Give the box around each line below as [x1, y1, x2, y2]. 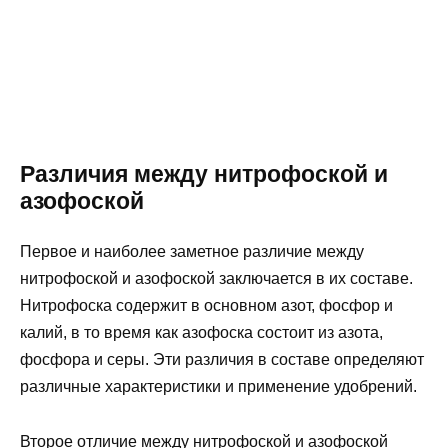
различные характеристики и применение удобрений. [20, 378, 417, 396]
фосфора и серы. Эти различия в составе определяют [20, 351, 424, 369]
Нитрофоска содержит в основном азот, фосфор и [20, 297, 393, 315]
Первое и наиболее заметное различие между [20, 243, 364, 261]
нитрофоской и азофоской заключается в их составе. [20, 270, 413, 288]
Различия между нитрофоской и [20, 161, 388, 188]
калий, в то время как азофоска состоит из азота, [20, 324, 383, 342]
